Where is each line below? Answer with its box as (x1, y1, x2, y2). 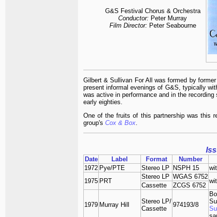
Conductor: (118, 15, 149, 22)
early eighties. (83, 98, 123, 106)
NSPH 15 (173, 164, 199, 171)
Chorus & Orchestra (144, 7, 201, 15)
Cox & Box (105, 119, 136, 126)
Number (178, 155, 202, 163)
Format (146, 155, 167, 163)
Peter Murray (149, 15, 187, 22)
